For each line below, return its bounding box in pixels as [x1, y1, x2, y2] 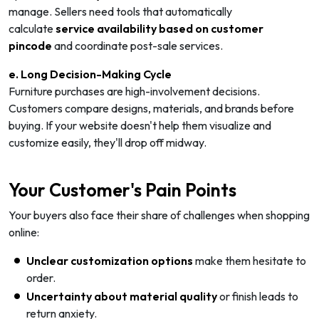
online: [9, 224, 39, 239]
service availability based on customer [56, 21, 263, 36]
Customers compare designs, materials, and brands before [9, 100, 294, 115]
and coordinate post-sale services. [52, 38, 223, 53]
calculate [9, 21, 56, 36]
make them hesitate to [193, 253, 306, 268]
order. [26, 270, 56, 285]
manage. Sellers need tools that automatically [9, 4, 232, 19]
